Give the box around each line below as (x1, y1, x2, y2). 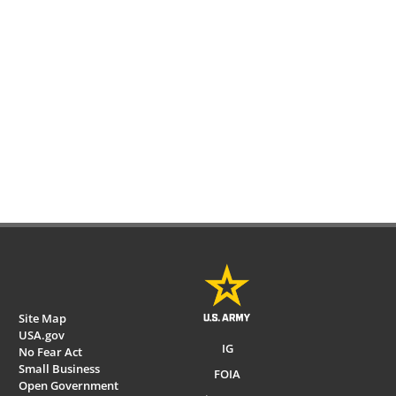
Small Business (19, 360, 100, 377)
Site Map (19, 309, 66, 326)
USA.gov (19, 326, 65, 343)
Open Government (19, 377, 118, 393)
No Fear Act (19, 343, 82, 360)
